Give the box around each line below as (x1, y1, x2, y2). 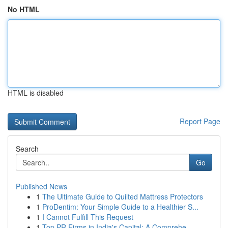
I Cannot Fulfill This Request (42, 212, 133, 222)
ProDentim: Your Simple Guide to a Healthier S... (42, 202, 198, 212)
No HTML (8, 4, 40, 14)
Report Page (180, 116, 220, 126)
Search (16, 144, 39, 154)
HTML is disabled (8, 88, 64, 98)
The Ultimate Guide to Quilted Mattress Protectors (42, 191, 203, 202)
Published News (16, 181, 67, 191)
